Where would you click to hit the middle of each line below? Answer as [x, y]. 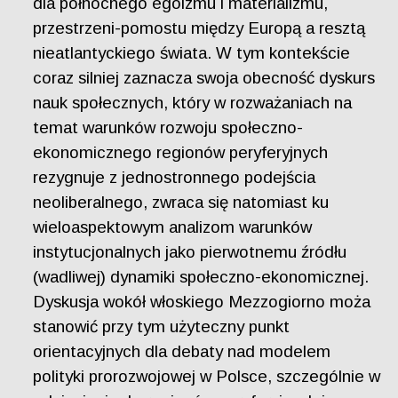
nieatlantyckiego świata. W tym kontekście [192, 52]
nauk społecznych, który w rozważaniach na [193, 102]
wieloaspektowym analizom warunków [173, 227]
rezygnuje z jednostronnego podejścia [175, 177]
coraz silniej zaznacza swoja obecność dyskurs [204, 77]
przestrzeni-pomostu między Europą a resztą [199, 28]
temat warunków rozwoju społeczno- [168, 127]
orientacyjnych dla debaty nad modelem [182, 351]
